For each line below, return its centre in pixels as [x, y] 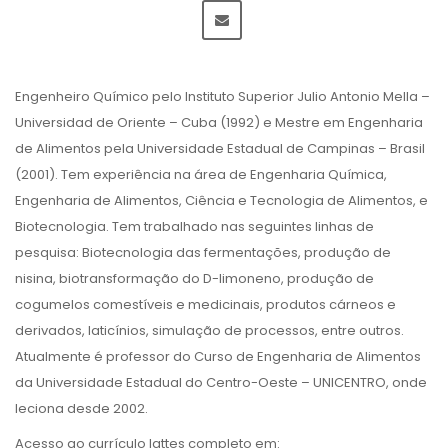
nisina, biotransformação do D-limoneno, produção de [194, 278]
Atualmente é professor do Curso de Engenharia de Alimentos [218, 356]
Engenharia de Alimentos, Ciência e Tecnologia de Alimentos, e [221, 200]
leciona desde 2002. [81, 408]
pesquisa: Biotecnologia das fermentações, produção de [203, 252]
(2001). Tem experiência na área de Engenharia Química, [201, 174]
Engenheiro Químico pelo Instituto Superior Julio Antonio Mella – [222, 96]
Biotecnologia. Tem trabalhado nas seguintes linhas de [194, 226]
